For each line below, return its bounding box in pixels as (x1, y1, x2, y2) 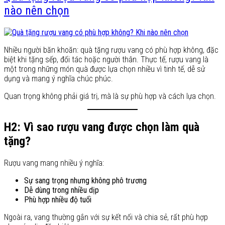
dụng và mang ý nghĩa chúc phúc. (4, 73, 113, 83)
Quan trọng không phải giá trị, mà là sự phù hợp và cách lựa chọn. (4, 91, 216, 101)
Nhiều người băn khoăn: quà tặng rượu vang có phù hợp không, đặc (4, 45, 218, 55)
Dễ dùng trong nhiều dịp (24, 185, 99, 195)
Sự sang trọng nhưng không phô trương (24, 175, 147, 185)
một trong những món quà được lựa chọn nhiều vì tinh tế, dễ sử (4, 64, 205, 74)
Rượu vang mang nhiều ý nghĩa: (4, 158, 104, 168)
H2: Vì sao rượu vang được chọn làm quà (4, 120, 199, 134)
